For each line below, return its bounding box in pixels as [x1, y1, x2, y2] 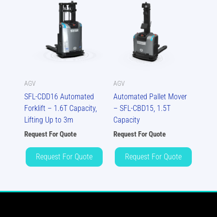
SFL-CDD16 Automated [24, 92, 94, 101]
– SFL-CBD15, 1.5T [113, 103, 170, 113]
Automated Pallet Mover [113, 92, 187, 101]
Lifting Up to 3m [24, 115, 73, 124]
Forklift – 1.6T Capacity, [24, 103, 97, 113]
